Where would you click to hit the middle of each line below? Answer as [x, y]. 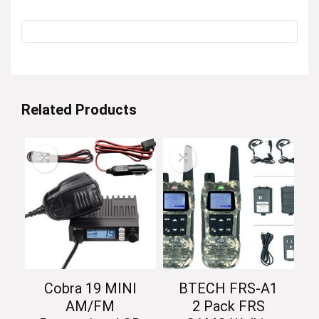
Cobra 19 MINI [90, 289]
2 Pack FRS [228, 307]
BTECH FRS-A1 [229, 289]
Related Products [79, 109]
